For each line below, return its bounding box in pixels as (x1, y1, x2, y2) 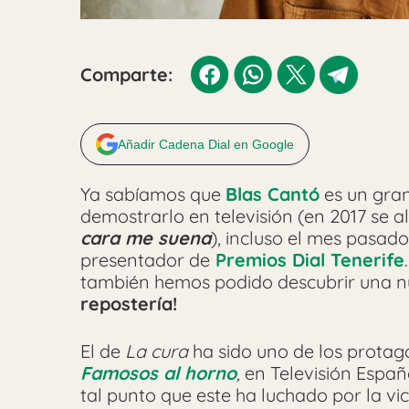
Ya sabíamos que (80, 183, 225, 206)
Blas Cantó (225, 183, 320, 206)
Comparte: (80, 63, 173, 87)
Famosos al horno (80, 362, 236, 385)
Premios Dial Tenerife (210, 248, 404, 272)
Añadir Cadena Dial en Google (118, 137, 294, 152)
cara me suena (80, 226, 211, 250)
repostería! (80, 292, 177, 316)
